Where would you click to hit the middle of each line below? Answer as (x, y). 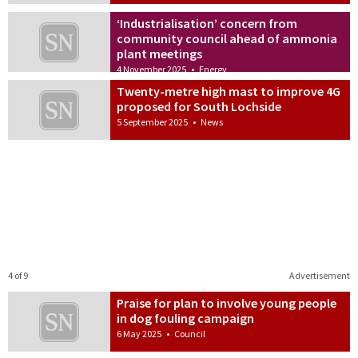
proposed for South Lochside (199, 107)
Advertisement (319, 275)
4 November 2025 (152, 70)
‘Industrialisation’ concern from (207, 24)
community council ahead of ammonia (227, 39)
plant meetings (160, 54)
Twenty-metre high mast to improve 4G (229, 91)
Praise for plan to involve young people (227, 302)
